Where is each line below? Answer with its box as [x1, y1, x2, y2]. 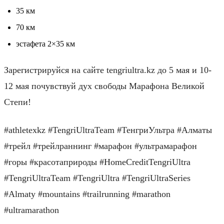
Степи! [4, 96, 31, 107]
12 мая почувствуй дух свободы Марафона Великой [4, 80, 204, 91]
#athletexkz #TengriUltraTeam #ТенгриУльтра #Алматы [4, 124, 212, 135]
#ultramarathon [4, 204, 59, 215]
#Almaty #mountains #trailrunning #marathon [4, 188, 170, 199]
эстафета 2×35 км [16, 39, 75, 48]
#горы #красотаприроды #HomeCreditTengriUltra [4, 156, 190, 167]
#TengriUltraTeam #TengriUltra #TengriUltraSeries [4, 172, 190, 183]
